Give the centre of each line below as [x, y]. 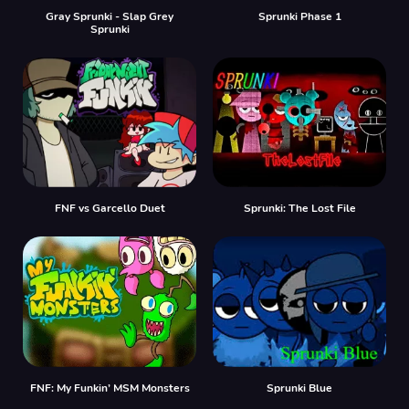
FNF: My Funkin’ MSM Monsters [110, 388]
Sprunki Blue [299, 388]
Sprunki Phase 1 [299, 16]
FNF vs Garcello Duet [110, 208]
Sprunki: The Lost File [299, 208]
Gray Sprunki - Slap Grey [110, 16]
